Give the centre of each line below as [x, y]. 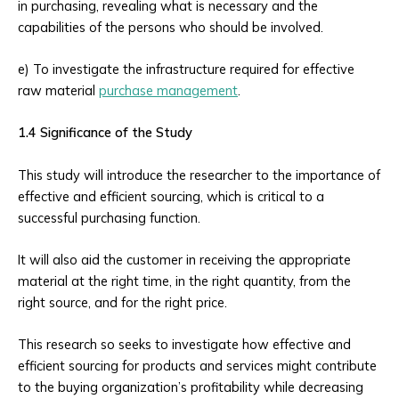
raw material [58, 91]
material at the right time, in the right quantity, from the [184, 281]
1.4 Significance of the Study [105, 133]
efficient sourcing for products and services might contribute [197, 366]
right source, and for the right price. [122, 303]
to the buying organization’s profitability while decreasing [191, 387]
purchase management [168, 91]
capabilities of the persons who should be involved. [171, 27]
